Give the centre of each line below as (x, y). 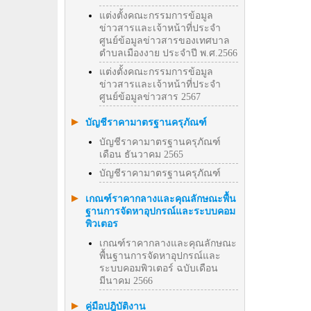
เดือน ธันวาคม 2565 (141, 154)
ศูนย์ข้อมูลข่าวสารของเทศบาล (165, 41)
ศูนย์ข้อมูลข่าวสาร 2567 (150, 97)
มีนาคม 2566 (126, 281)
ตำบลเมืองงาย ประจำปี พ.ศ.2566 (168, 53)
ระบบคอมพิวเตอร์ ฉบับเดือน (159, 268)
